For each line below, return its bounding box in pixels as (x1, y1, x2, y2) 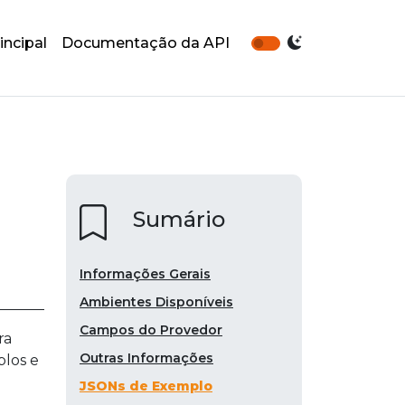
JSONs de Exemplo (80, 378, 212, 395)
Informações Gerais (80, 266, 211, 283)
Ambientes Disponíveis (80, 294, 233, 311)
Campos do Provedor (80, 322, 222, 339)
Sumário (133, 206, 225, 233)
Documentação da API (61, 34, 230, 52)
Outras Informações (80, 350, 213, 367)
